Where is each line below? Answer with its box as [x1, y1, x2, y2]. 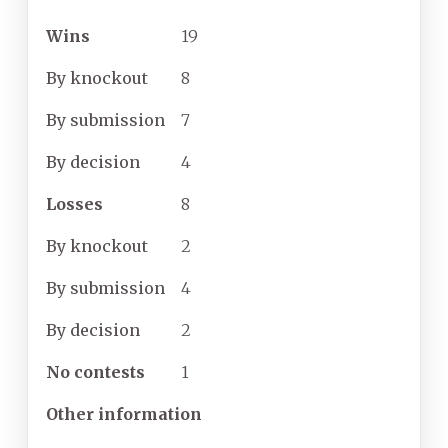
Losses [46, 194, 103, 215]
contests [74, 362, 145, 383]
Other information [46, 404, 202, 425]
